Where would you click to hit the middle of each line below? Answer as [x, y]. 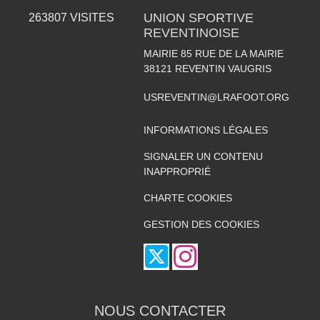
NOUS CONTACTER [160, 310]
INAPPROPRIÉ [177, 171]
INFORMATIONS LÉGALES [205, 130]
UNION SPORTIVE [198, 17]
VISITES [91, 17]
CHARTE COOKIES [187, 197]
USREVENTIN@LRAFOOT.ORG [216, 97]
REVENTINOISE [191, 32]
